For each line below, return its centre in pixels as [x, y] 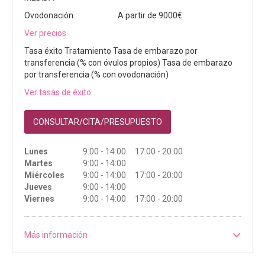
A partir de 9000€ [150, 16]
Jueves [38, 187]
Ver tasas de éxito [58, 93]
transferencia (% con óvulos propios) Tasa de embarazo [128, 63]
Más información [56, 235]
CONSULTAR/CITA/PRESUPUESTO [98, 122]
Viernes [39, 199]
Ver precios [45, 33]
